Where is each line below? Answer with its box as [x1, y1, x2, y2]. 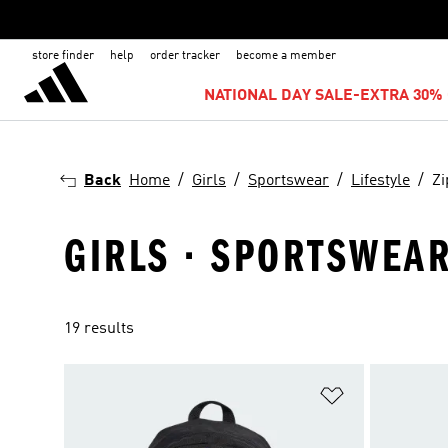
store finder [32, 50, 94, 62]
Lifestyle [351, 173, 410, 189]
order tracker [150, 50, 220, 62]
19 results [64, 321, 134, 337]
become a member [236, 50, 336, 62]
